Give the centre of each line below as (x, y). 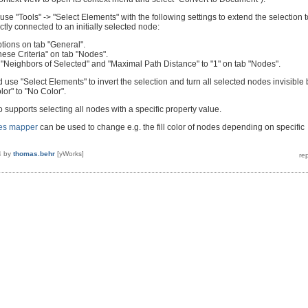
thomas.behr (34, 153)
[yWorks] (70, 153)
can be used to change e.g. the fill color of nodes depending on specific (171, 127)
